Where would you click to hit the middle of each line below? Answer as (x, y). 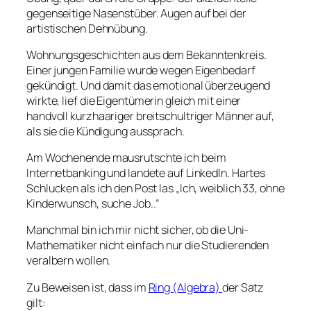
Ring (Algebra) (185, 287)
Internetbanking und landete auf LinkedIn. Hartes (146, 173)
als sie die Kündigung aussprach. (106, 131)
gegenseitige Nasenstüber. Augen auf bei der (136, 13)
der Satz (243, 287)
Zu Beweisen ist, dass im (87, 287)
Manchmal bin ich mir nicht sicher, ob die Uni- (138, 230)
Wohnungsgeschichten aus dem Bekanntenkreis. (146, 54)
